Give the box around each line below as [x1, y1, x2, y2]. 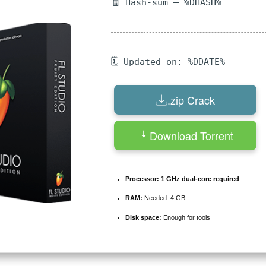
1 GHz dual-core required [159, 175, 239, 182]
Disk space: [125, 213, 161, 221]
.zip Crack [167, 91, 215, 107]
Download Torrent [149, 127, 233, 143]
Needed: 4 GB [142, 194, 185, 202]
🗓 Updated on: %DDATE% [111, 56, 225, 67]
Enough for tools [161, 213, 210, 221]
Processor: [125, 175, 159, 182]
